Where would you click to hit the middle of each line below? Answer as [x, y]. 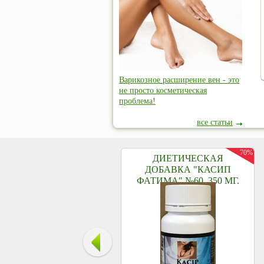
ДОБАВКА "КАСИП [188, 169]
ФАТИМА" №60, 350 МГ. [188, 181]
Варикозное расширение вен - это [179, 80]
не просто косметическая [163, 90]
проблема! [137, 101]
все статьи [215, 122]
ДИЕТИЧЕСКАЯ [188, 158]
